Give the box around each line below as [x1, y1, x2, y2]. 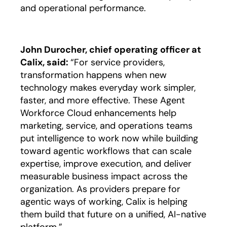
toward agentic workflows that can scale [20, 145, 192, 157]
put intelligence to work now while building [20, 132, 198, 144]
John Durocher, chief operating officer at [20, 44, 201, 56]
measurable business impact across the [20, 170, 187, 182]
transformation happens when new [20, 69, 167, 81]
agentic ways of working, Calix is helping [20, 196, 187, 208]
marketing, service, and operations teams [20, 120, 193, 132]
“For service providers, [70, 56, 165, 68]
